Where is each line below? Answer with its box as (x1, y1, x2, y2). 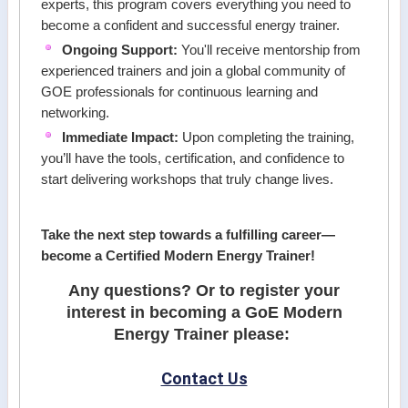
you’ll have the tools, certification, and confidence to (41, 151, 345, 167)
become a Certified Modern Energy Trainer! (41, 249, 316, 264)
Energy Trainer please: (114, 324, 294, 343)
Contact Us (160, 368, 248, 388)
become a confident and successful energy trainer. (41, 18, 341, 34)
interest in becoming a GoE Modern (66, 302, 342, 321)
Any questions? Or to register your (68, 280, 340, 300)
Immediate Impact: (62, 130, 179, 146)
